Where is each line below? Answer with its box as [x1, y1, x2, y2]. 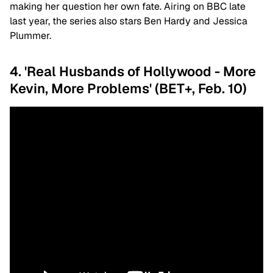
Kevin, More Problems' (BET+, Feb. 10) [10, 80, 247, 97]
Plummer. [10, 29, 51, 43]
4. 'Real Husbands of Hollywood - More [10, 63, 256, 80]
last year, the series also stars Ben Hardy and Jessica [10, 15, 247, 28]
